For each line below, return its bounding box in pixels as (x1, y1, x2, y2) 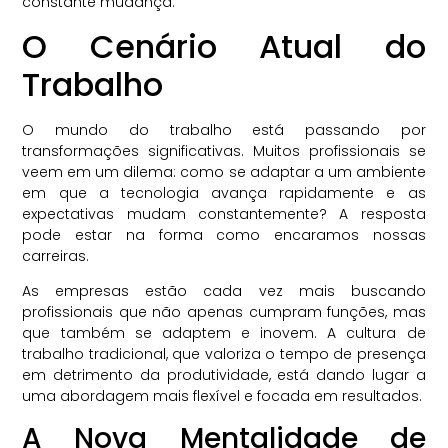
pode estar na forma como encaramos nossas (22, 224, 426, 245)
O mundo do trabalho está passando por (22, 119, 426, 140)
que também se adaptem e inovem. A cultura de (22, 323, 426, 344)
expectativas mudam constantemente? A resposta (22, 203, 426, 224)
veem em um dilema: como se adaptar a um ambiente (22, 161, 426, 182)
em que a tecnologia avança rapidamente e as (22, 182, 426, 203)
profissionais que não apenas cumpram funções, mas (22, 302, 426, 323)
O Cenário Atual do (22, 23, 426, 69)
